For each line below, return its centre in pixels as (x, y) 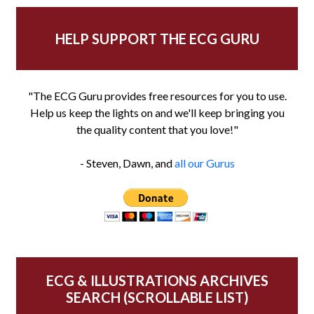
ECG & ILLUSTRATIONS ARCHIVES (157, 280)
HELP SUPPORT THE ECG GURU (157, 38)
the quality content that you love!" (157, 129)
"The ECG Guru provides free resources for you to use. (157, 95)
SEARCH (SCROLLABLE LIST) (157, 297)
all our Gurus (204, 163)
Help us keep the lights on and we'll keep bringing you (157, 112)
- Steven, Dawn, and (127, 163)
